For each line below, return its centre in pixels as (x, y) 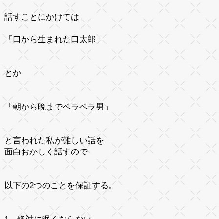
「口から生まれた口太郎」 (54, 39)
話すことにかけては (42, 17)
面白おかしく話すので (46, 152)
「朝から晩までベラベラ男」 (58, 107)
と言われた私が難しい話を (54, 140)
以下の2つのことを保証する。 (60, 185)
